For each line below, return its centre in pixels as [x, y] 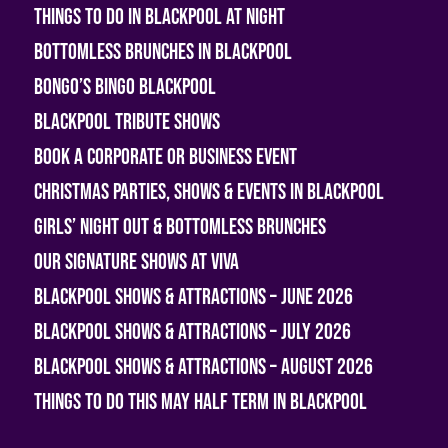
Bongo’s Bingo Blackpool [124, 87]
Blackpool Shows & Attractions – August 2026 [203, 367]
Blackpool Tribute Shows [126, 122]
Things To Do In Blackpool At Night [159, 17]
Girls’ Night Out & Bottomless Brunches [179, 227]
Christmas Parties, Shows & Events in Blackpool [208, 192]
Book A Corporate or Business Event [165, 157]
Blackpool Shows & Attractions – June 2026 [193, 297]
